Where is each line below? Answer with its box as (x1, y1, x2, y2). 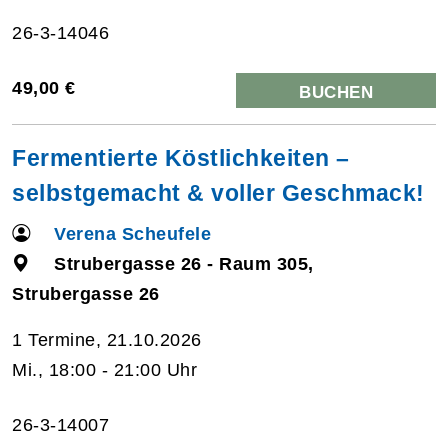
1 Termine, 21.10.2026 (12, 329, 202, 350)
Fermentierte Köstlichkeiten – (12, 144, 350, 171)
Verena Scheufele (54, 223, 212, 244)
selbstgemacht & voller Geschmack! (12, 179, 425, 206)
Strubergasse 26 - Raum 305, (54, 253, 314, 274)
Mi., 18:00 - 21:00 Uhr (12, 359, 197, 380)
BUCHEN (299, 82, 373, 102)
